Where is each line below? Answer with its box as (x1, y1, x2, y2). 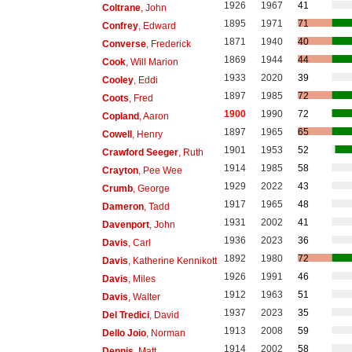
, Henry (131, 128, 163, 140)
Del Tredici (101, 309, 149, 321)
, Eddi (133, 74, 158, 86)
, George (132, 182, 170, 194)
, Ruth (178, 146, 203, 158)
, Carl (127, 236, 151, 248)
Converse (101, 38, 146, 49)
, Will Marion (125, 56, 178, 68)
